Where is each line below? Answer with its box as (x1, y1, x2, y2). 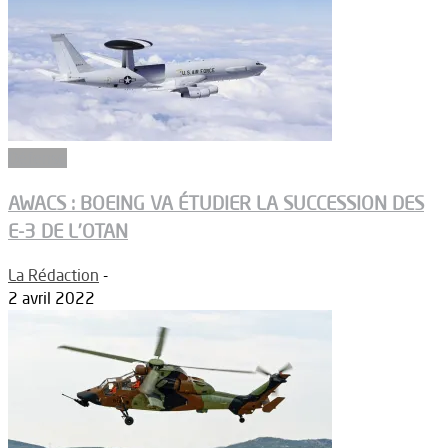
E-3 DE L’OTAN (8, 218, 128, 243)
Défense (8, 148, 67, 169)
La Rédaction (8, 264, 99, 285)
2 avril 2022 (8, 287, 95, 308)
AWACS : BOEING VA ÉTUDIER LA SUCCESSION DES (8, 190, 424, 215)
